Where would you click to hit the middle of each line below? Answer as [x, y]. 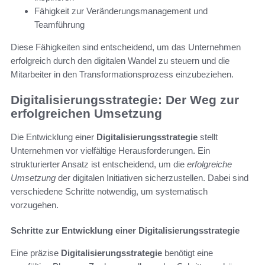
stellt [208, 137]
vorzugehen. [35, 205]
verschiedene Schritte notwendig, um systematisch [109, 192]
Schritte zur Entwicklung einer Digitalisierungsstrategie [125, 231]
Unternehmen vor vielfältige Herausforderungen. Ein [110, 151]
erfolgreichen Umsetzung [86, 113]
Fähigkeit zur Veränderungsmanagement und [121, 11]
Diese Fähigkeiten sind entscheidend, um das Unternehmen [126, 47]
